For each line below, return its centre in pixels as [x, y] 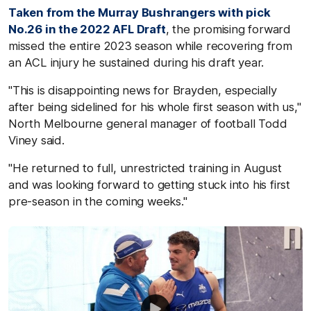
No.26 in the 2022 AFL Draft [87, 29]
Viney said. [36, 140]
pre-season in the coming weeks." [98, 201]
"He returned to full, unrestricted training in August [145, 168]
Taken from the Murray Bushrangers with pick [140, 12]
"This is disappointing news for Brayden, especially [143, 90]
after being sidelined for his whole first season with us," [155, 107]
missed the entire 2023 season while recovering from [150, 45]
